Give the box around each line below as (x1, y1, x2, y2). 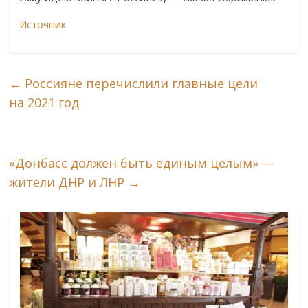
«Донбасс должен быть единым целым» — (9, 155, 275, 172)
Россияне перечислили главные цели (21, 75, 258, 92)
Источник (19, 17, 67, 32)
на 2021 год (9, 94, 80, 111)
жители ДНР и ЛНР (9, 174, 129, 191)
